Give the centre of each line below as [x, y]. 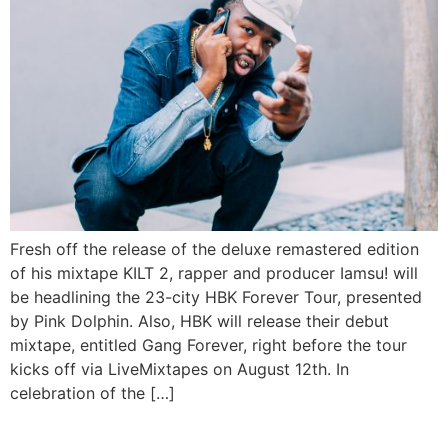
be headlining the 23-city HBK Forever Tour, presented [216, 296]
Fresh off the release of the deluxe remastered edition [214, 248]
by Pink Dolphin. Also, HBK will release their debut [199, 320]
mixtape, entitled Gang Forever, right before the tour [208, 344]
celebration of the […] [92, 392]
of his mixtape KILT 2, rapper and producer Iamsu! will [214, 272]
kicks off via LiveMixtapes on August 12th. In [179, 368]
